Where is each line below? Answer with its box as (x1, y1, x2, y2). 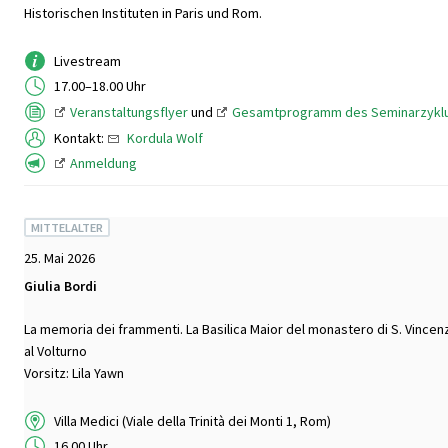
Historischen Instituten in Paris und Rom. (24, 4, 262, 23)
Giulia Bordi (24, 277, 97, 296)
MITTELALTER (31, 220, 104, 236)
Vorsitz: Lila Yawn (24, 364, 127, 383)
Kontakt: (54, 128, 107, 147)
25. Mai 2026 (24, 249, 95, 268)
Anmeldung (70, 154, 137, 173)
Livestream (54, 51, 121, 70)
